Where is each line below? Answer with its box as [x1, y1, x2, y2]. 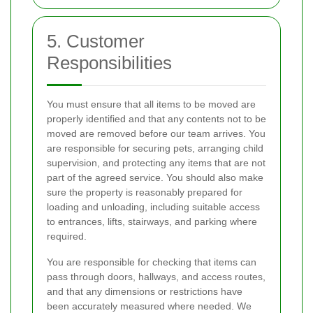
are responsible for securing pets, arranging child [47, 143, 263, 154]
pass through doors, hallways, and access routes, [47, 271, 265, 283]
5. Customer [47, 31, 145, 52]
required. [47, 231, 87, 242]
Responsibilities [47, 52, 172, 74]
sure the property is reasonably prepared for [47, 187, 242, 198]
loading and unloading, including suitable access [47, 201, 260, 213]
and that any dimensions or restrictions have [47, 286, 242, 298]
